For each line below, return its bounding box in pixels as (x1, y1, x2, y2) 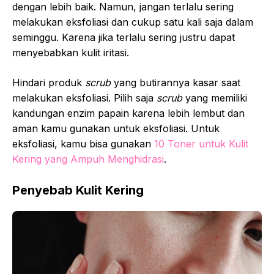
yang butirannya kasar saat (111, 76, 240, 89)
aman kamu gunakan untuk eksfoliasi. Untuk (12, 122, 220, 135)
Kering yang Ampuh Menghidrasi (12, 152, 164, 165)
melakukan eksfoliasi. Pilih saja (12, 91, 157, 104)
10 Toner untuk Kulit (154, 137, 248, 150)
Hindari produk (12, 76, 85, 89)
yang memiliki (185, 91, 247, 104)
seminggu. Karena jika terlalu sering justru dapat (12, 31, 235, 43)
